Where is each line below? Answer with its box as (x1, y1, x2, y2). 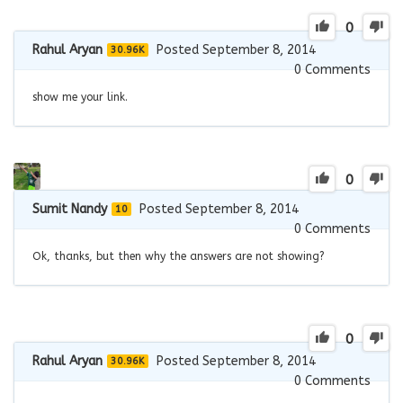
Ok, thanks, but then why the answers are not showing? (32, 249, 325, 263)
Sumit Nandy (32, 201, 107, 217)
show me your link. (32, 90, 128, 103)
